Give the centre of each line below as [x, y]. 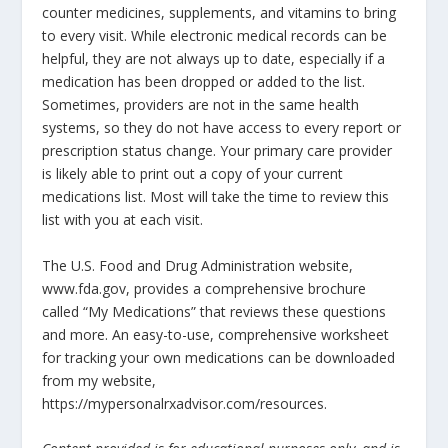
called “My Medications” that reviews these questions [214, 311]
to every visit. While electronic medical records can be [215, 36]
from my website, [99, 380]
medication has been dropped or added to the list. [204, 82]
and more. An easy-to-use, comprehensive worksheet [216, 334]
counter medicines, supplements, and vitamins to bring [219, 13]
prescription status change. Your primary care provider [217, 151]
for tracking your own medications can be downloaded [219, 357]
